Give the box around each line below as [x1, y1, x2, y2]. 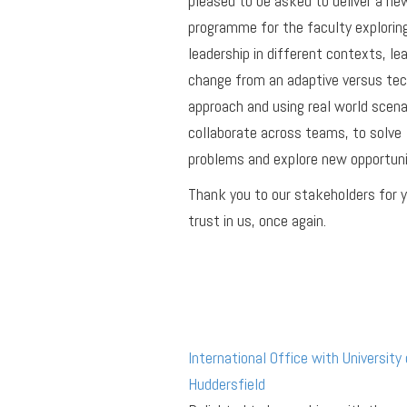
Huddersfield [188, 372, 265, 394]
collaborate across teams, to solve [188, 121, 402, 143]
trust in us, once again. [188, 209, 326, 231]
